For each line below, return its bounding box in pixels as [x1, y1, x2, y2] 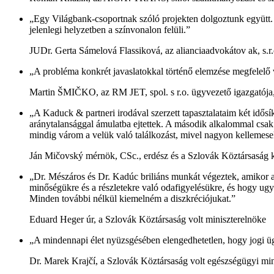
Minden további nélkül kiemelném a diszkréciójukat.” [29, 193, 235, 204]
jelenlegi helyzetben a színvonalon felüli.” [29, 24, 190, 35]
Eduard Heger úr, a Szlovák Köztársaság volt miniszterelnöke [29, 213, 266, 224]
